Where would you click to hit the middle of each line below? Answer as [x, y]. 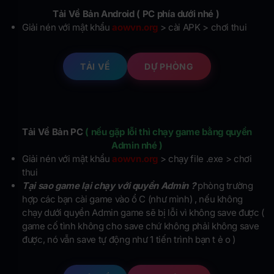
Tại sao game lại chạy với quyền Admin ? [109, 186]
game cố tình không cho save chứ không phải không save [141, 226]
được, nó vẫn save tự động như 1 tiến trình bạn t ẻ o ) [129, 240]
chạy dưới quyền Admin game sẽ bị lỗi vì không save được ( [143, 213]
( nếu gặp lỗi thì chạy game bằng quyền [168, 132]
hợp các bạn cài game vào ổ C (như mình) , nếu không [133, 199]
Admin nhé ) [137, 146]
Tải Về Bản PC [54, 132]
